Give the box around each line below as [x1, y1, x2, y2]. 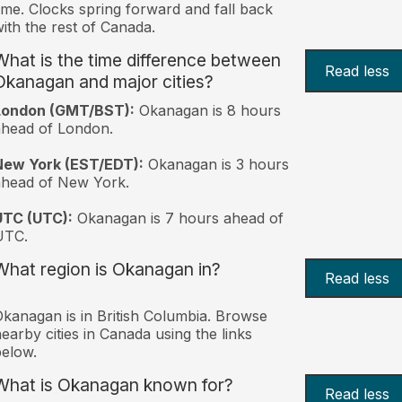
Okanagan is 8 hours [134, 100, 281, 119]
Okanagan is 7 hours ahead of [72, 208, 284, 227]
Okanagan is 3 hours [143, 154, 289, 173]
